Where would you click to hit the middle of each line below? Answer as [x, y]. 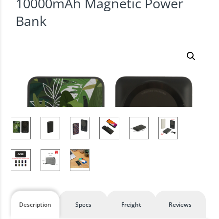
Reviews [180, 205]
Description [35, 205]
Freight [131, 205]
